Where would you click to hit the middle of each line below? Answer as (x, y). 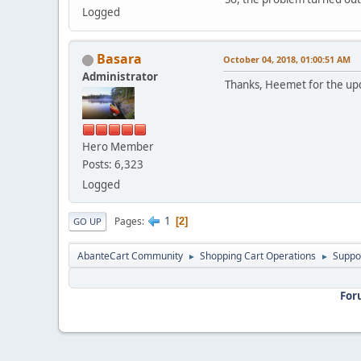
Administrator (120, 76)
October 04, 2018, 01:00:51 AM (287, 59)
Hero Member (118, 146)
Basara (119, 58)
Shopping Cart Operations (258, 255)
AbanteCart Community (130, 255)
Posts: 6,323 (113, 164)
